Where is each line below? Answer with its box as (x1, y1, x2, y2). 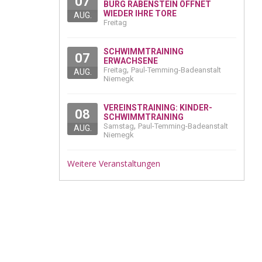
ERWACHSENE (104, 56, 158, 66)
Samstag (104, 122, 134, 131)
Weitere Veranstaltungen (67, 158, 160, 170)
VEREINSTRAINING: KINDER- (104, 103, 212, 113)
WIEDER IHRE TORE (104, 9, 177, 19)
